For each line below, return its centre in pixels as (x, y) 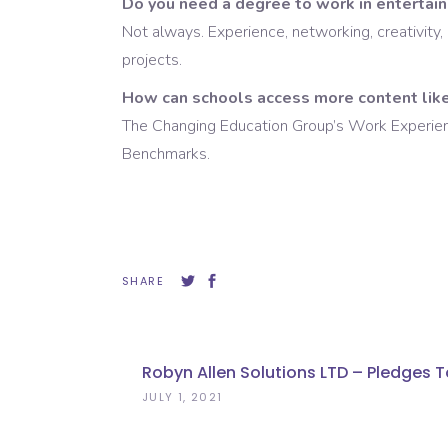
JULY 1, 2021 (182, 397)
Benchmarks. (166, 154)
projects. (152, 60)
